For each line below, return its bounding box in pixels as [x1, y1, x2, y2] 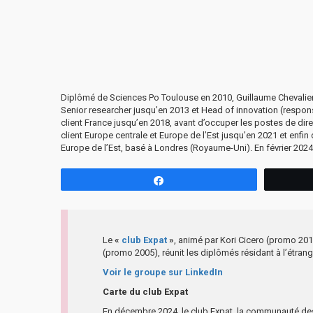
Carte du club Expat [103, 286, 188, 297]
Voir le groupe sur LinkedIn [103, 266, 223, 277]
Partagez [173, 175, 210, 185]
